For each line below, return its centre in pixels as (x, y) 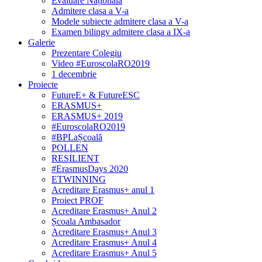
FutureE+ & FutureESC (96, 95)
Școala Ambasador (86, 221)
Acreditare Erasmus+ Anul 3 (104, 232)
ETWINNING (79, 179)
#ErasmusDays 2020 (90, 169)
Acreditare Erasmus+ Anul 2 (104, 211)
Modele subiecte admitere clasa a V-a (120, 21)
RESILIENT (75, 158)
